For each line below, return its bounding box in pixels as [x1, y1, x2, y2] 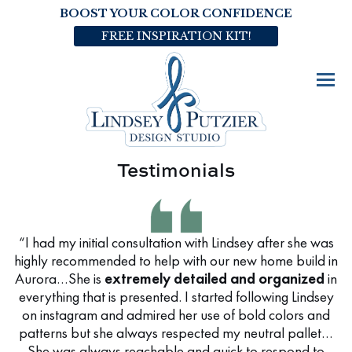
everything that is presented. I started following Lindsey [18, 287, 334, 306]
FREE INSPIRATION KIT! [101, 29, 251, 43]
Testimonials [117, 156, 235, 182]
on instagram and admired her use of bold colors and [22, 305, 330, 324]
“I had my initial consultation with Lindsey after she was [18, 233, 334, 252]
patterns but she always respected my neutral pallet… [19, 323, 333, 343]
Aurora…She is [15, 269, 104, 288]
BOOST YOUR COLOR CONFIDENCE [60, 6, 292, 20]
